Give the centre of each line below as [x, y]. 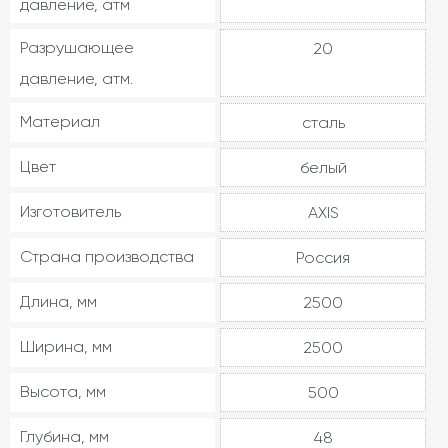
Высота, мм [63, 391]
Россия [323, 257]
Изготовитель [70, 211]
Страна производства [107, 256]
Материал [60, 121]
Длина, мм [58, 301]
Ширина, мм [66, 346]
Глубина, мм [64, 436]
